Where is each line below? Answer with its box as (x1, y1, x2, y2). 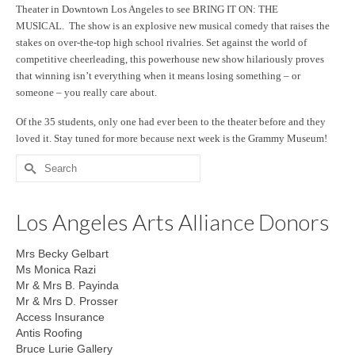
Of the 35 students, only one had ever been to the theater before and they (16, 116, 326, 128)
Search (15, 155, 52, 168)
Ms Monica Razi (16, 263, 96, 276)
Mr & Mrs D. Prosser (16, 295, 118, 307)
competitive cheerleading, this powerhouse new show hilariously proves (16, 53, 324, 65)
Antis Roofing (16, 326, 82, 339)
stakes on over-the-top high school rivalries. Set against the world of (16, 36, 307, 48)
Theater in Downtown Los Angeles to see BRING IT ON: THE (16, 3, 278, 15)
